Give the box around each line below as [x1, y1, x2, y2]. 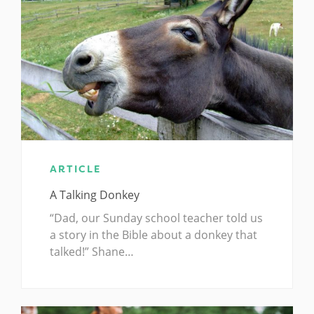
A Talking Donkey [50, 187, 139, 203]
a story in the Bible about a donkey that [50, 227, 257, 243]
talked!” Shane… [50, 244, 134, 260]
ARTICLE [50, 163, 101, 176]
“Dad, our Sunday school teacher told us [50, 210, 263, 226]
